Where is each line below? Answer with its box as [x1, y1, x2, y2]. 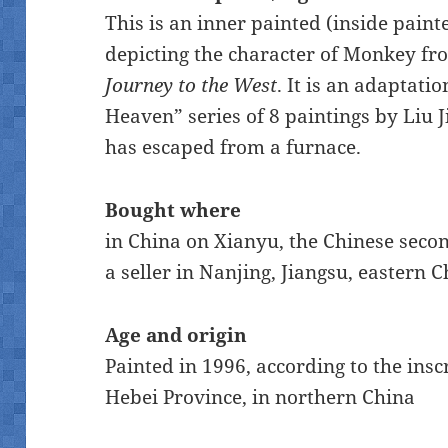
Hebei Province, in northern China [105, 383, 416, 410]
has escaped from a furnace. [105, 133, 362, 160]
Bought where [105, 196, 242, 223]
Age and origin [105, 321, 248, 348]
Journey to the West [105, 71, 278, 98]
